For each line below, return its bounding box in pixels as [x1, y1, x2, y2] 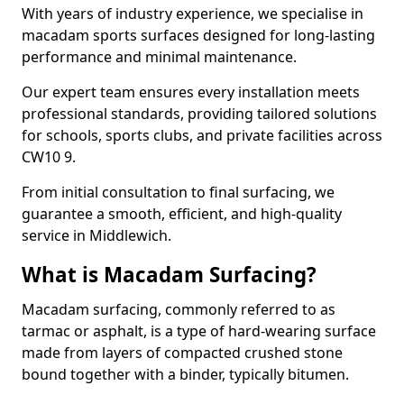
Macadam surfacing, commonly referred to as [22, 299, 335, 319]
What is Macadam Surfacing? [22, 261, 317, 289]
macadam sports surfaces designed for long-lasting [22, 25, 375, 45]
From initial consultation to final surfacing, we [22, 182, 335, 202]
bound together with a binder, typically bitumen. [22, 364, 349, 384]
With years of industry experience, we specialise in [22, 4, 363, 23]
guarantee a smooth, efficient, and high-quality [22, 204, 342, 224]
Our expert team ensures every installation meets [22, 82, 360, 102]
